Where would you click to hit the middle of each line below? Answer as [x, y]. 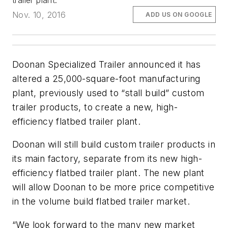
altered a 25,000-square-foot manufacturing [106, 78]
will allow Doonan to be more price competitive [113, 187]
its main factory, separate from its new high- [107, 159]
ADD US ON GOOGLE [179, 14]
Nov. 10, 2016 [39, 15]
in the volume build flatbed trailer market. [101, 202]
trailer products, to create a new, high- [95, 107]
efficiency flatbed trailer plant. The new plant [108, 173]
